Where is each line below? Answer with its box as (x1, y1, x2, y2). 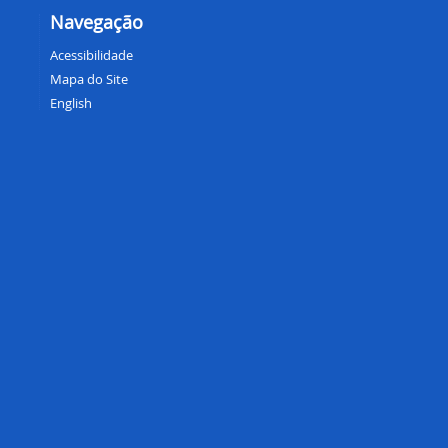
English (49, 94, 92, 113)
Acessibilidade (49, 46, 133, 65)
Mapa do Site (49, 70, 128, 89)
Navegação (49, 10, 143, 35)
